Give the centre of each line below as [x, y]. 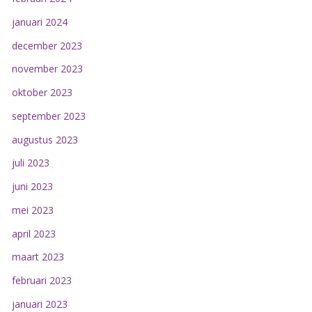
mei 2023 [32, 210]
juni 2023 [32, 187]
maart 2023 [38, 257]
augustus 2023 [45, 139]
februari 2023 [41, 281]
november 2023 [47, 69]
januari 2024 [39, 22]
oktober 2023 [42, 93]
